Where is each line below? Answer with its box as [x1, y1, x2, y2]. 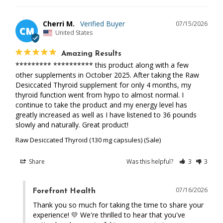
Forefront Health [33, 188, 96, 196]
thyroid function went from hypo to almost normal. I [15, 90, 184, 100]
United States [55, 28, 93, 37]
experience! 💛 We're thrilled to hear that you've [33, 210, 185, 220]
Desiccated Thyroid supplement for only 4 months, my [15, 80, 191, 90]
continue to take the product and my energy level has [15, 100, 187, 110]
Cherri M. [43, 18, 75, 28]
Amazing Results [61, 50, 121, 58]
